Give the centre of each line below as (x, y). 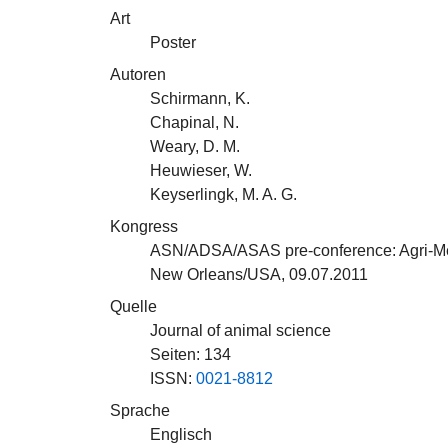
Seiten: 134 (190, 354)
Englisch (181, 434)
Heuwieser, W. (201, 170)
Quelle (133, 306)
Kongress (144, 226)
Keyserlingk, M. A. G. (223, 194)
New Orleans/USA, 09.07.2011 (259, 274)
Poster (173, 42)
